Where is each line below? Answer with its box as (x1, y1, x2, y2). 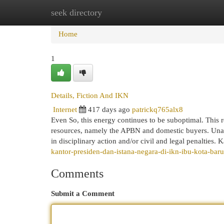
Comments (51, 167, 103, 180)
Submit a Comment (51, 189, 114, 197)
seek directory (51, 7, 102, 17)
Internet (53, 105, 77, 113)
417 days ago (88, 105, 130, 113)
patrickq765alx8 (132, 105, 183, 113)
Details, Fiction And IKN (51, 91, 128, 99)
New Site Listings (100, 8, 154, 16)
